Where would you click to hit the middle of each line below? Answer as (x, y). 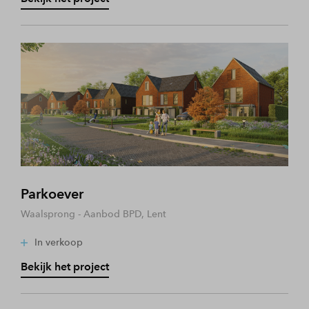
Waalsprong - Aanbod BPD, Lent (93, 214)
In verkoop (59, 242)
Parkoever (52, 193)
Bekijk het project (65, 266)
